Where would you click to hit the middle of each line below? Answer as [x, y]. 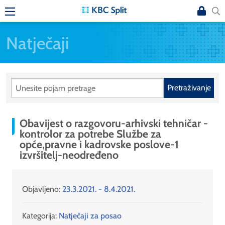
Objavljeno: [42, 189]
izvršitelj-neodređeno [69, 155]
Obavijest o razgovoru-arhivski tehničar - [114, 123]
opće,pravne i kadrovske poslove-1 [99, 144]
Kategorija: [39, 216]
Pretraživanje [189, 88]
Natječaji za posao [90, 216]
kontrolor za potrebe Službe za [90, 134]
